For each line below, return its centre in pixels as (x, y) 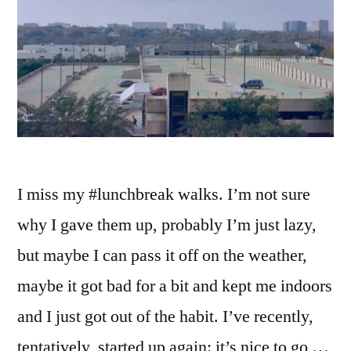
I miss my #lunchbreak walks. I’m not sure (164, 195)
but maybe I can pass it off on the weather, (162, 256)
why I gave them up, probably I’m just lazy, (167, 225)
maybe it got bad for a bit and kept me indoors (175, 286)
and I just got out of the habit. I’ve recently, (165, 317)
